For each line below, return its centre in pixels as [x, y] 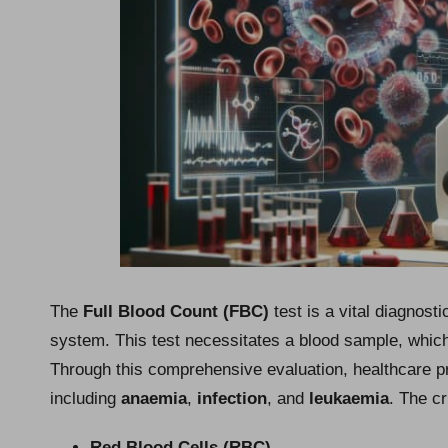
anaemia [154, 398]
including [85, 398]
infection [232, 398]
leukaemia [349, 398]
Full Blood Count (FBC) [176, 311]
